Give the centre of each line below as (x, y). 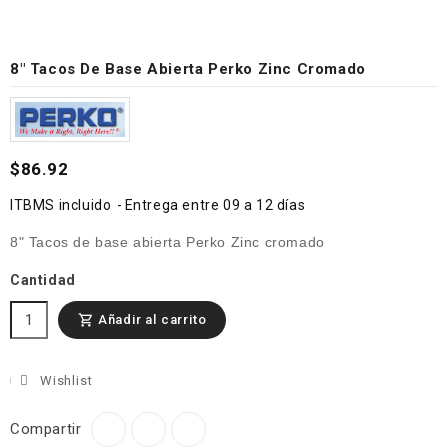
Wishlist (66, 380)
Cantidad (43, 279)
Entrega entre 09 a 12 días (215, 204)
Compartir (46, 429)
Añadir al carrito (152, 319)
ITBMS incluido (62, 204)
